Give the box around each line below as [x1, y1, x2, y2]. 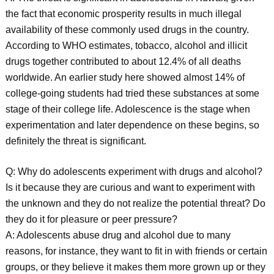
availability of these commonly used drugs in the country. [5, 24, 249, 35]
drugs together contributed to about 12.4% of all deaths [5, 56, 241, 67]
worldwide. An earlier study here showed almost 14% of [5, 72, 245, 83]
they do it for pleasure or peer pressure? [5, 214, 177, 224]
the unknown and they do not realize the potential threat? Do [5, 198, 265, 209]
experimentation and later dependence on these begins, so [5, 120, 259, 130]
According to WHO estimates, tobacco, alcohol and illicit [5, 40, 247, 51]
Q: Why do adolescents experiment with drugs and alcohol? [5, 166, 262, 177]
